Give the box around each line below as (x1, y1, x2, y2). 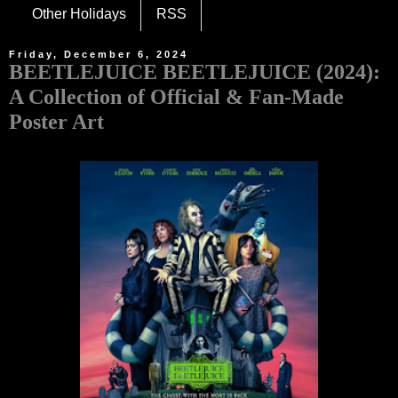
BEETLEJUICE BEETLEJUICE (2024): (9, 60, 380, 84)
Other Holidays (32, 6, 126, 22)
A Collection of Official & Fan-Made (9, 84, 344, 109)
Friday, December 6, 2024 (9, 49, 188, 60)
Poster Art (9, 109, 104, 134)
